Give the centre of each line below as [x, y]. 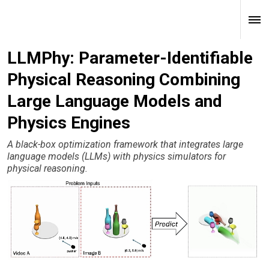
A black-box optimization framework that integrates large [125, 145]
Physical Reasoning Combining [124, 80]
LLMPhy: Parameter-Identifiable [130, 58]
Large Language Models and [115, 101]
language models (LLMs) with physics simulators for [116, 157]
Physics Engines [69, 123]
